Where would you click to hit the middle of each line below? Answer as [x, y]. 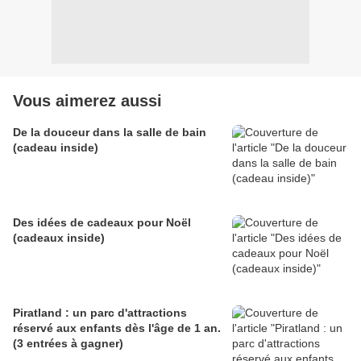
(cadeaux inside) [59, 238]
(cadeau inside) [56, 148]
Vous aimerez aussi [87, 101]
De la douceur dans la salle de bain [110, 133]
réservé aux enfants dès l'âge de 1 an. [117, 328]
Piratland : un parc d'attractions [100, 313]
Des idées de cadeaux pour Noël [102, 223]
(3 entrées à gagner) [68, 344]
